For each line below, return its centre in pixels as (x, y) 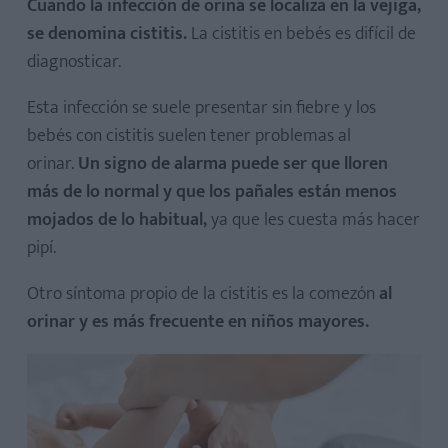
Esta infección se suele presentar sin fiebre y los (201, 108)
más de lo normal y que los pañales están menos (212, 192)
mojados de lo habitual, (117, 220)
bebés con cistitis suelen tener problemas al (189, 136)
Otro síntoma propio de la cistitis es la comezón (201, 294)
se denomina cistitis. (107, 34)
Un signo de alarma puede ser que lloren (233, 164)
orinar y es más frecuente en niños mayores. (198, 322)
